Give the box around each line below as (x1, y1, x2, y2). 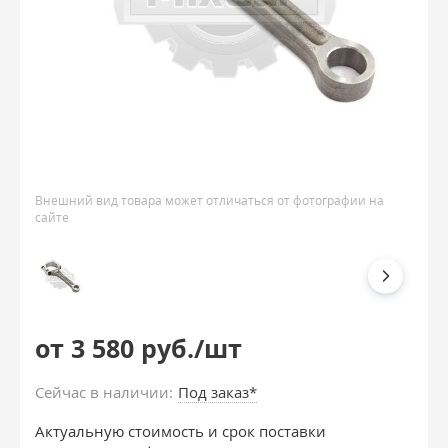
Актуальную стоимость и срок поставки (35, 421, 326, 441)
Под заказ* (178, 382, 257, 402)
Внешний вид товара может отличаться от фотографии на (35, 192, 384, 209)
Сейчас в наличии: (35, 382, 173, 402)
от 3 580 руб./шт (35, 331, 242, 365)
